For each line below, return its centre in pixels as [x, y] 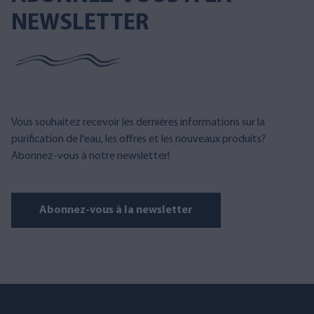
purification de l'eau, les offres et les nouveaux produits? [138, 139]
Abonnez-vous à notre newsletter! [90, 156]
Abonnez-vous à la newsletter [116, 210]
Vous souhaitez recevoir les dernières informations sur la [138, 123]
